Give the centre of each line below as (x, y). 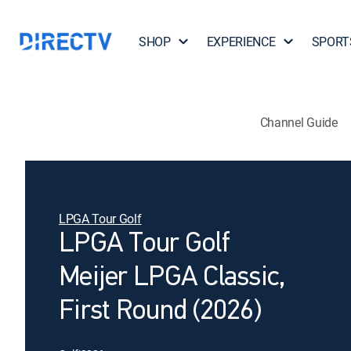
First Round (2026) (160, 312)
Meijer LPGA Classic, (172, 278)
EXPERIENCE (241, 42)
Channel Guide (299, 122)
